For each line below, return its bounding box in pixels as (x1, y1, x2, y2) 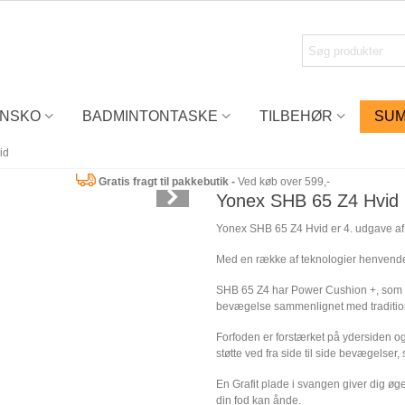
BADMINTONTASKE (81, 108, 218, 124)
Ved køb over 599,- (237, 174, 330, 188)
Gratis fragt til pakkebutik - (95, 174, 238, 188)
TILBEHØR (259, 108, 333, 124)
